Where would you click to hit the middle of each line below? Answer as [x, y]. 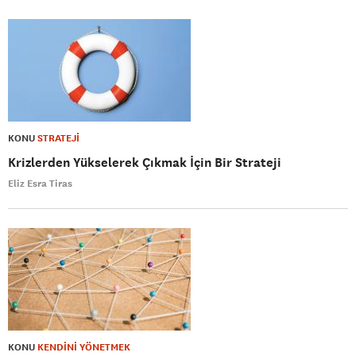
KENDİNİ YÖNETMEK [84, 347]
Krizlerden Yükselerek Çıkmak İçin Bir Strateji [145, 162]
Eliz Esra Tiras [40, 183]
